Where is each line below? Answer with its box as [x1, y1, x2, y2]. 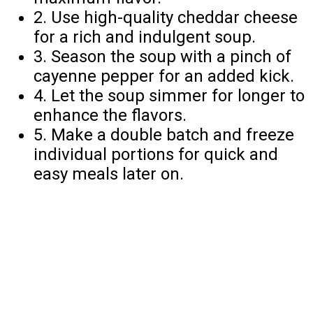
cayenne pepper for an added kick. [34, 66, 294, 87]
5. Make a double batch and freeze [34, 125, 294, 145]
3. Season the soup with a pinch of [34, 47, 291, 67]
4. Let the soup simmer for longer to [34, 86, 305, 106]
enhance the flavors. [34, 105, 187, 126]
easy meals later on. [34, 164, 184, 184]
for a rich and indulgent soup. [34, 27, 256, 48]
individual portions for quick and [34, 145, 278, 165]
